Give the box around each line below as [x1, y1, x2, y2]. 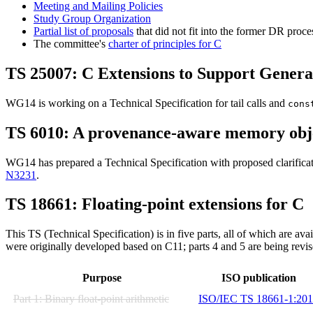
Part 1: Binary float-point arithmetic [13, 293, 169, 305]
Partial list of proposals [34, 24, 133, 37]
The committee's [34, 37, 108, 50]
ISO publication [221, 272, 296, 284]
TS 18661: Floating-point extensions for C [6, 195, 304, 214]
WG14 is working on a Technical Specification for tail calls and [6, 96, 288, 109]
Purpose [82, 272, 122, 284]
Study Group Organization [34, 12, 151, 24]
